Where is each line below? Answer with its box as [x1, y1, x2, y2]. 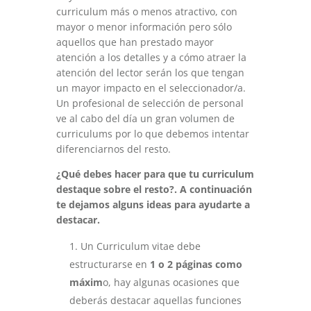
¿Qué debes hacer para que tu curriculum [56, 167, 254, 180]
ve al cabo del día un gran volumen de [56, 112, 235, 125]
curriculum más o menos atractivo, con [56, 5, 237, 18]
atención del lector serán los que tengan [56, 66, 244, 79]
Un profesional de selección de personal [56, 96, 244, 110]
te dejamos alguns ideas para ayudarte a [56, 198, 250, 211]
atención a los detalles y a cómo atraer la [56, 51, 246, 64]
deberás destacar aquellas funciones [69, 294, 242, 307]
